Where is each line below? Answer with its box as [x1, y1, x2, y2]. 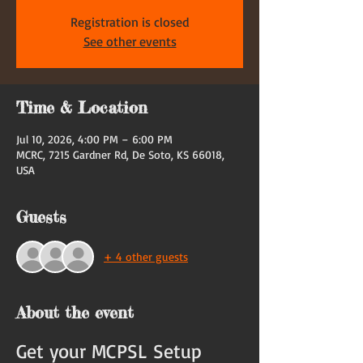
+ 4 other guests [104, 250, 188, 264]
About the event [16, 301, 134, 322]
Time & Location [16, 96, 147, 117]
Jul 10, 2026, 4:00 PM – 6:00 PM [16, 131, 173, 146]
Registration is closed [70, 13, 190, 30]
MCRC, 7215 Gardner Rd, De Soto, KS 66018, [16, 147, 224, 161]
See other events [83, 32, 177, 49]
